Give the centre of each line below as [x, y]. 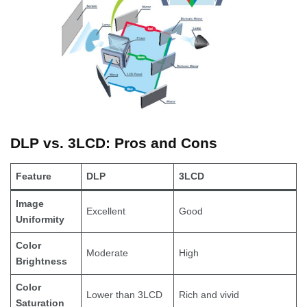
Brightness [41, 261]
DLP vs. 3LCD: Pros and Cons [114, 143]
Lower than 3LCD [124, 295]
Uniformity [40, 220]
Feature [34, 176]
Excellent [106, 211]
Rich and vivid [209, 295]
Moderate [107, 253]
